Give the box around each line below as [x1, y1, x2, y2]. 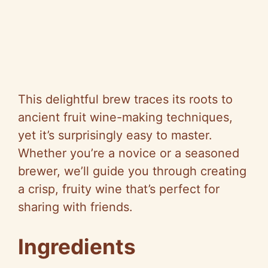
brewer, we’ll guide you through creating [18, 163, 246, 178]
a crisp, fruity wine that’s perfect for [18, 181, 220, 196]
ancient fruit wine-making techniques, [18, 109, 233, 124]
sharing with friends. [18, 199, 133, 214]
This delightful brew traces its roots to [18, 92, 233, 106]
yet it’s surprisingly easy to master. [18, 127, 212, 142]
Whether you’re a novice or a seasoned [18, 145, 239, 160]
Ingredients [18, 233, 136, 259]
